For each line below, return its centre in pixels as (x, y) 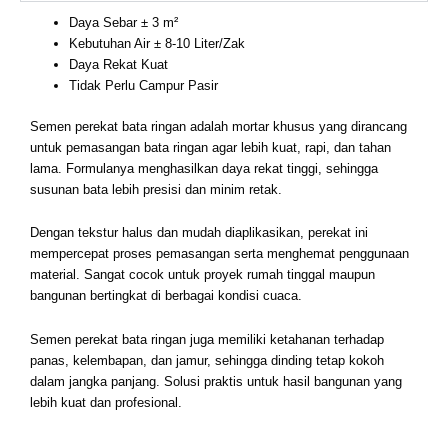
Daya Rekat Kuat (118, 64)
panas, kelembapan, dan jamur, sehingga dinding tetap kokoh (207, 360)
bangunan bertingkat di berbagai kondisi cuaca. (166, 296)
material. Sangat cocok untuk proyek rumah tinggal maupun (202, 275)
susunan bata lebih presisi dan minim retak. (156, 189)
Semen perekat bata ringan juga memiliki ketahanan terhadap (207, 339)
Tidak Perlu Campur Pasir (143, 85)
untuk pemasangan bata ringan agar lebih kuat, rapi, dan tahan (210, 147)
